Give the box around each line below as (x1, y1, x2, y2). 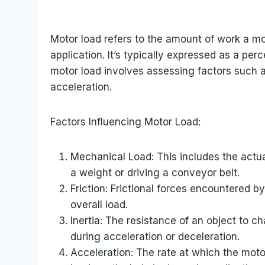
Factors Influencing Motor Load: (50, 115, 201, 128)
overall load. (70, 198, 128, 211)
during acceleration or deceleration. (70, 230, 240, 243)
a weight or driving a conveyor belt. (70, 166, 240, 179)
